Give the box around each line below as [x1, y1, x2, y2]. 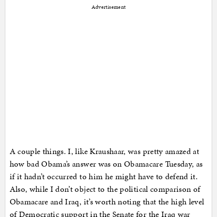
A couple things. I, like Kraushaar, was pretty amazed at [9, 145, 200, 157]
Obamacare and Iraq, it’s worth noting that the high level [9, 196, 204, 208]
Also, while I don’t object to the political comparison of [9, 183, 201, 195]
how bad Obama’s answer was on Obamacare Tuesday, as [9, 158, 203, 170]
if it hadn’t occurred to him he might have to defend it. [9, 170, 198, 183]
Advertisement [91, 3, 126, 11]
